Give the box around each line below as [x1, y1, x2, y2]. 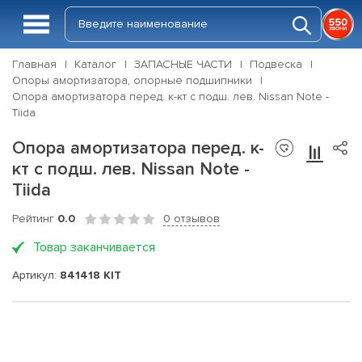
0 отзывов [163, 212, 220, 225]
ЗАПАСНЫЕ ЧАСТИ [134, 57, 232, 71]
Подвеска [250, 57, 302, 71]
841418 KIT [60, 267, 121, 282]
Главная [12, 57, 57, 71]
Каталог [74, 57, 116, 71]
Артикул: [12, 267, 60, 282]
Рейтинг [12, 212, 57, 225]
